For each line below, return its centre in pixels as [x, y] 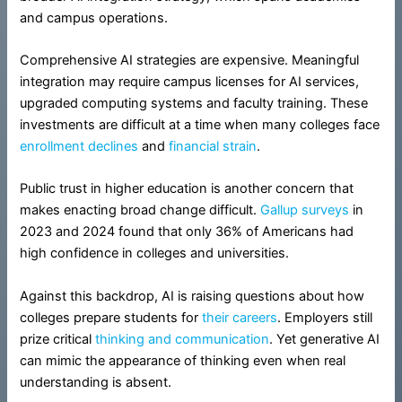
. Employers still [325, 317]
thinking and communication [183, 339]
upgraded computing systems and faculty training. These [194, 104]
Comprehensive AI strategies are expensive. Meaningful [190, 61]
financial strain [213, 147]
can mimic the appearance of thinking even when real [183, 360]
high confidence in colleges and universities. [155, 253]
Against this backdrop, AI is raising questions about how [192, 296]
